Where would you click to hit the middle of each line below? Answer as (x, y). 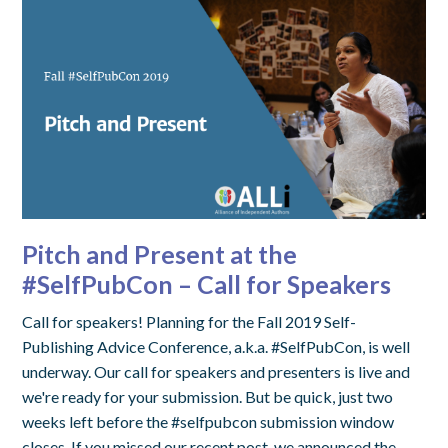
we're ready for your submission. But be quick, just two (208, 396)
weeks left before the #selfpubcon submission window (208, 421)
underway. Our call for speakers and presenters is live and (216, 371)
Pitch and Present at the (160, 253)
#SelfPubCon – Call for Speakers (207, 283)
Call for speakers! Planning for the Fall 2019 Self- (189, 321)
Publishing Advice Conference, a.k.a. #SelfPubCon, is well (216, 346)
